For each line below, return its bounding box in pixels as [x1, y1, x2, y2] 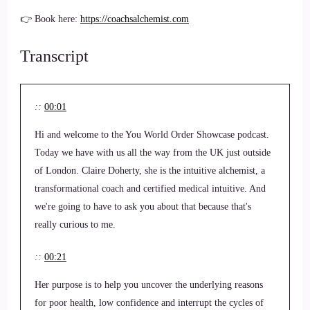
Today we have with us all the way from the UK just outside [35, 147, 271, 158]
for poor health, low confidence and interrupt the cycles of [35, 298, 264, 308]
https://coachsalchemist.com [80, 14, 189, 24]
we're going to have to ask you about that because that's [35, 201, 251, 212]
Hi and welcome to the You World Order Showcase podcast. [35, 129, 269, 140]
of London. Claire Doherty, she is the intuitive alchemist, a [35, 165, 265, 176]
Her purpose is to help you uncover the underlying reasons [35, 280, 263, 290]
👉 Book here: [20, 14, 80, 24]
